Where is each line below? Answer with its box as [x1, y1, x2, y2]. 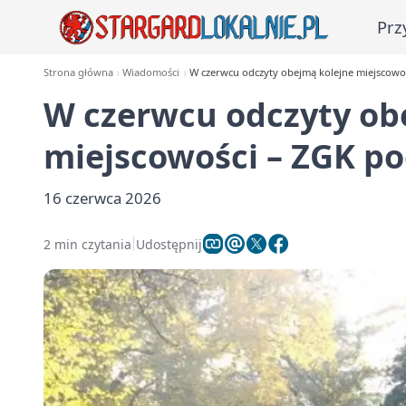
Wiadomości [122, 65, 180, 79]
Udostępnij [136, 235, 202, 253]
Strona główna [43, 65, 113, 79]
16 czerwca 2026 [43, 188, 161, 208]
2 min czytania [43, 235, 131, 253]
